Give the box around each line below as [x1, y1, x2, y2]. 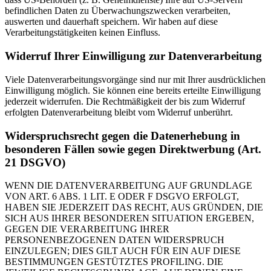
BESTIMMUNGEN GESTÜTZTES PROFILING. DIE [5, 256, 223, 267]
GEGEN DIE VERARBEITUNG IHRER [5, 224, 169, 235]
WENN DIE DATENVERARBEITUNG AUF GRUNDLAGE [5, 180, 252, 191]
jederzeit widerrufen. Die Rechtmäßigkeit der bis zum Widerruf [5, 96, 245, 106]
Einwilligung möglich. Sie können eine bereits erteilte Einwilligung [5, 85, 261, 96]
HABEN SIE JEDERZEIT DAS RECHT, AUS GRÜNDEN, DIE [5, 202, 263, 213]
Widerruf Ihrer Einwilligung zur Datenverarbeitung [5, 50, 262, 63]
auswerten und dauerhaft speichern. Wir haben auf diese [5, 16, 218, 27]
